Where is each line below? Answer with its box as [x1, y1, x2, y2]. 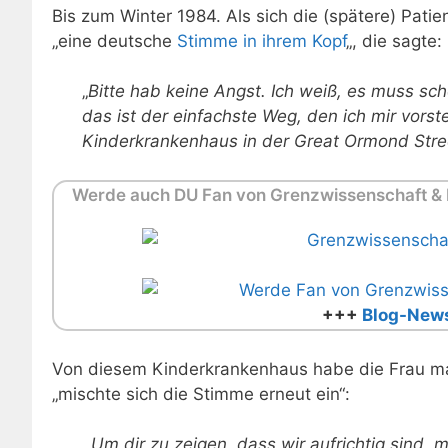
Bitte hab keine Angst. [88, 81, 271, 102]
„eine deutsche [52, 30, 177, 51]
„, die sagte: [346, 30, 442, 51]
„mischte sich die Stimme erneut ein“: [52, 383, 350, 404]
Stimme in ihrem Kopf [177, 30, 346, 51]
